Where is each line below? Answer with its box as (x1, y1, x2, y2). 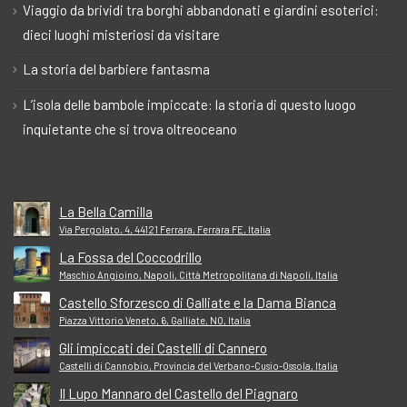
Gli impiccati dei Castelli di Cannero (59, 339, 267, 356)
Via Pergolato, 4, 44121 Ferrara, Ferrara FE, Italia (59, 223, 271, 235)
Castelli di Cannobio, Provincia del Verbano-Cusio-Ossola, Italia (59, 359, 338, 372)
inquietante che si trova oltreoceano (23, 120, 237, 137)
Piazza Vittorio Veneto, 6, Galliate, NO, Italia (59, 313, 251, 326)
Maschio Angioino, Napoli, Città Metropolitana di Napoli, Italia (59, 268, 338, 281)
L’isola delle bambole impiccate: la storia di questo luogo (23, 96, 356, 114)
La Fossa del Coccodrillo (59, 248, 202, 265)
